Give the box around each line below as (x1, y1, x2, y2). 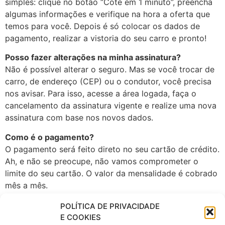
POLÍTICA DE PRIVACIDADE (60, 201, 160, 211)
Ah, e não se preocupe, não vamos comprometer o (5, 156, 198, 166)
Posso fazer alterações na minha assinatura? (5, 52, 181, 63)
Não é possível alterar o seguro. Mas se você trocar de (5, 64, 214, 75)
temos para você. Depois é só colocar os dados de (5, 21, 200, 32)
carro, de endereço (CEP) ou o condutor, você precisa (5, 76, 211, 87)
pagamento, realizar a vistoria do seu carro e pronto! (5, 33, 206, 44)
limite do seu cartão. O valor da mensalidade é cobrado (5, 168, 217, 178)
